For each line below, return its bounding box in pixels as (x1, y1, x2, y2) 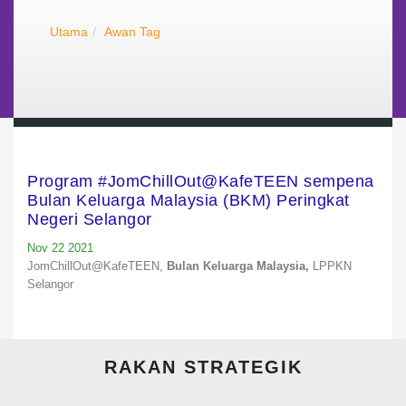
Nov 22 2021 (27, 240, 93, 255)
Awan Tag (104, 24, 160, 39)
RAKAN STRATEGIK (103, 356, 303, 377)
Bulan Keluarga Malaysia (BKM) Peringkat (27, 190, 350, 209)
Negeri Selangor (27, 209, 152, 228)
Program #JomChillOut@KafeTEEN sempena (27, 171, 374, 190)
